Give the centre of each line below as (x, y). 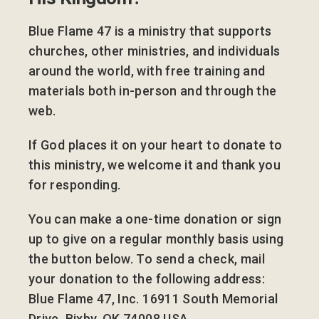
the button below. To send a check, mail (147, 259)
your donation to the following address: (147, 279)
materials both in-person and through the (153, 91)
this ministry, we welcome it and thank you (155, 165)
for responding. (75, 185)
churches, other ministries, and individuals (155, 51)
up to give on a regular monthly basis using (156, 239)
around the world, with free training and (147, 71)
